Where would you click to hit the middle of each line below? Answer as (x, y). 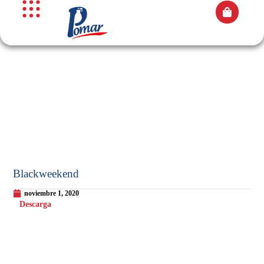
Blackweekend (46, 174)
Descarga (36, 204)
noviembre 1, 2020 (52, 194)
